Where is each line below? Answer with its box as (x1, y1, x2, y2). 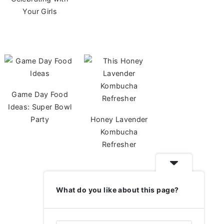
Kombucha (100, 127, 138, 136)
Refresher (102, 140, 136, 148)
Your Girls (22, 7, 57, 15)
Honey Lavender (90, 115, 148, 123)
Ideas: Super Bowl (8, 102, 72, 111)
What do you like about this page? (56, 185, 179, 194)
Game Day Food (11, 90, 68, 98)
